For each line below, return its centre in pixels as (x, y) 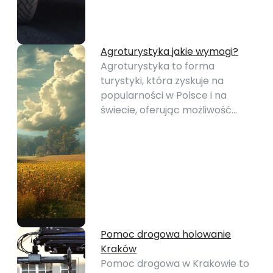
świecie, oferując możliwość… (169, 110)
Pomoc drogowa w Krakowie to (175, 264)
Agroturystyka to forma (158, 66)
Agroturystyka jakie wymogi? (170, 51)
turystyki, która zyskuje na (162, 81)
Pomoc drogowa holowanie (166, 234)
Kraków (119, 249)
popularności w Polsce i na (164, 95)
